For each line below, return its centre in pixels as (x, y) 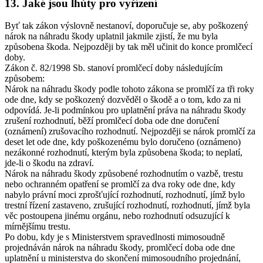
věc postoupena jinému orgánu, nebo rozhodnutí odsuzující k (117, 216)
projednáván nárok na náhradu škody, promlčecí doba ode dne (120, 248)
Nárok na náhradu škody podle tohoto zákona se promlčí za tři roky (129, 89)
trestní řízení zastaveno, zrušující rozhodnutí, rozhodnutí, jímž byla (127, 205)
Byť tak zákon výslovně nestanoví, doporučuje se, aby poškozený (127, 26)
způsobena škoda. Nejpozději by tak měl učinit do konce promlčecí (129, 47)
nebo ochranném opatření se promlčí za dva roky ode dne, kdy (120, 184)
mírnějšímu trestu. (38, 227)
